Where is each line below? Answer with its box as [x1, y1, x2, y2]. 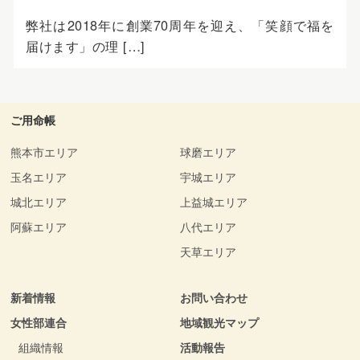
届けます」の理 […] [26, 36, 145, 56]
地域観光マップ [180, 314, 259, 331]
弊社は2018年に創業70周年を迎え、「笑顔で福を [26, 15, 334, 35]
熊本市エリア [10, 144, 78, 161]
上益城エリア [180, 194, 247, 211]
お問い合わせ [180, 289, 247, 306]
